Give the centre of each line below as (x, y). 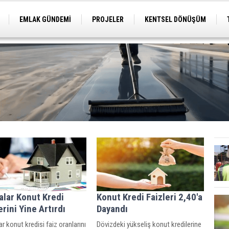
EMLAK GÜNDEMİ (45, 19)
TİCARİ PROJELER (46, 35)
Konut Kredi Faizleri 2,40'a (150, 197)
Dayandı (112, 209)
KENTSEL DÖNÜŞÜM (175, 19)
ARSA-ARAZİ (113, 35)
